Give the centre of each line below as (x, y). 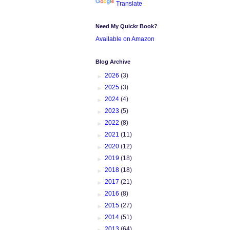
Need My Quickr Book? (127, 26)
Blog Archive (113, 61)
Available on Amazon (125, 39)
